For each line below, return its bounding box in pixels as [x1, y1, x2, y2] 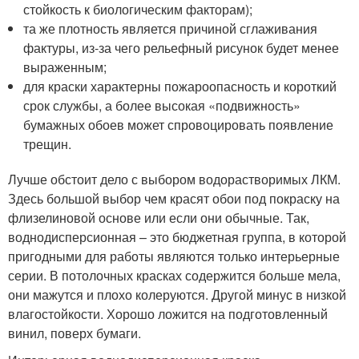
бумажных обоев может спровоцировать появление [23, 115, 334, 134]
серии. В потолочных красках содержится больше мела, [8, 266, 341, 284]
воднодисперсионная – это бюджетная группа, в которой [8, 228, 346, 246]
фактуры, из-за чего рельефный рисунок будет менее [23, 38, 340, 57]
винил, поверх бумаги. [8, 324, 141, 342]
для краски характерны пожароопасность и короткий [23, 77, 337, 95]
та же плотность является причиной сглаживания [23, 19, 318, 38]
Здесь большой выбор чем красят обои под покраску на [8, 189, 340, 208]
